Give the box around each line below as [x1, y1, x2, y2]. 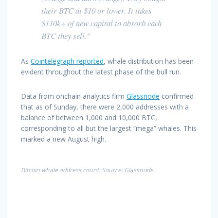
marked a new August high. [21, 134, 106, 144]
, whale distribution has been [104, 56, 194, 66]
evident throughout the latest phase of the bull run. [21, 67, 181, 76]
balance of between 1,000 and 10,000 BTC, [21, 112, 157, 122]
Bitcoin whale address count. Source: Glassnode [21, 165, 153, 174]
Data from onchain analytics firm [21, 91, 127, 101]
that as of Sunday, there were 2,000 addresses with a [21, 102, 189, 111]
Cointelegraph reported [31, 56, 104, 66]
